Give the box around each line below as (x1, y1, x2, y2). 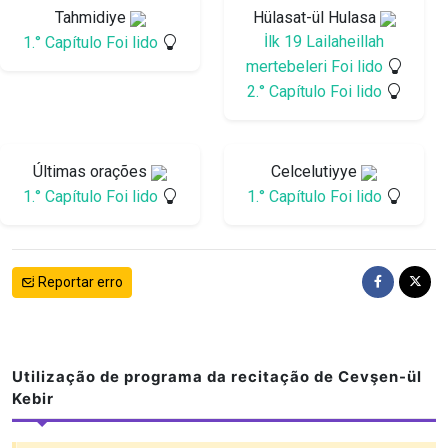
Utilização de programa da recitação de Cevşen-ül (12, 368, 422, 387)
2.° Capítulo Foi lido (246, 82, 386, 102)
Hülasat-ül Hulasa (252, 8, 380, 28)
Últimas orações (33, 162, 151, 182)
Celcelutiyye (271, 162, 361, 182)
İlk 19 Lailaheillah (264, 32, 384, 52)
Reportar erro (35, 273, 123, 290)
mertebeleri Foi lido (245, 57, 387, 77)
